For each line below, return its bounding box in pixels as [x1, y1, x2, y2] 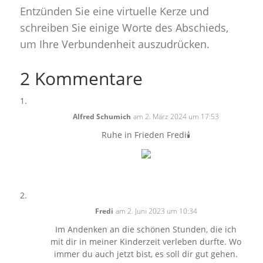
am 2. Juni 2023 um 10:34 [115, 206, 197, 216]
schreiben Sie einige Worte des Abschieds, [19, 21, 228, 35]
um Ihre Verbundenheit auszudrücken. [19, 37, 210, 51]
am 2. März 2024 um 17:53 [133, 112, 220, 122]
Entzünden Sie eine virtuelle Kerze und [19, 4, 209, 18]
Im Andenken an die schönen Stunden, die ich [55, 224, 237, 235]
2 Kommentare [19, 66, 143, 90]
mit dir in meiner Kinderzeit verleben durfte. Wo [50, 236, 242, 247]
